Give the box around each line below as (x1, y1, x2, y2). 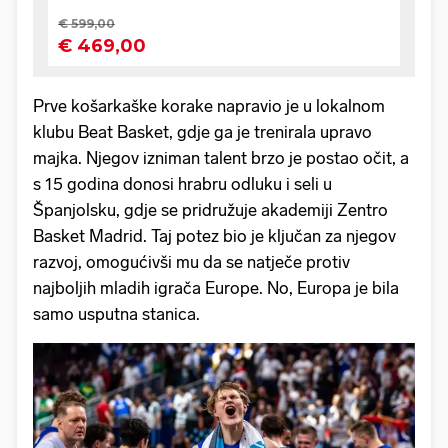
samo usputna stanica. (33, 303, 200, 324)
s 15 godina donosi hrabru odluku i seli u (33, 173, 332, 194)
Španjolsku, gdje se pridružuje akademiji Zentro (33, 199, 388, 220)
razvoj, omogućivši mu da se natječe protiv (33, 251, 350, 272)
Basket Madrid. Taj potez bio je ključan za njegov (33, 225, 396, 246)
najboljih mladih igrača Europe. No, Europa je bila (33, 277, 399, 298)
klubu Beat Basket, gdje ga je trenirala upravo (33, 121, 372, 142)
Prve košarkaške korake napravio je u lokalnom (33, 95, 385, 116)
